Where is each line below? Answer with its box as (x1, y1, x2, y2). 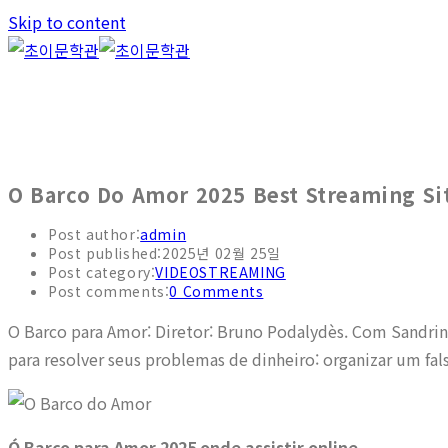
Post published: (48, 243, 162, 264)
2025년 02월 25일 (162, 243, 281, 264)
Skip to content (8, 10, 126, 34)
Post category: (48, 262, 156, 283)
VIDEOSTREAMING (155, 262, 286, 283)
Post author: (48, 224, 141, 245)
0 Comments (169, 281, 264, 302)
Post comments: (48, 281, 170, 302)
